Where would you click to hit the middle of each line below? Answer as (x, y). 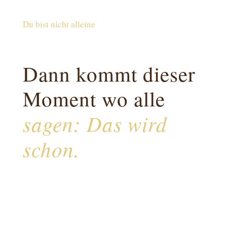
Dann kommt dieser (109, 74)
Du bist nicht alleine (59, 24)
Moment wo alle (94, 99)
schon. (51, 149)
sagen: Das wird (95, 124)
